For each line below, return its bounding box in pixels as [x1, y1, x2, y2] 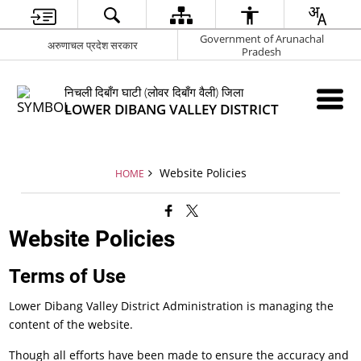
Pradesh [242, 44, 281, 59]
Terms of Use [9, 265, 127, 288]
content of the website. [9, 317, 134, 332]
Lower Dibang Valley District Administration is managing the [9, 298, 334, 313]
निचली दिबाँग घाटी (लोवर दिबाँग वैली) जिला [64, 84, 244, 100]
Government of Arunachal [199, 31, 324, 46]
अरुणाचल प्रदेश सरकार [48, 37, 139, 52]
